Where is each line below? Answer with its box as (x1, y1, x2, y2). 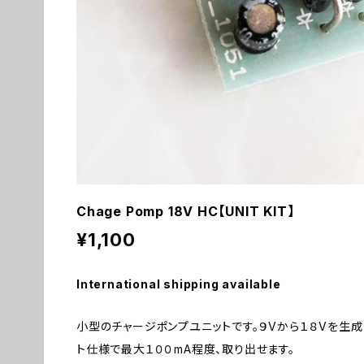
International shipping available (76, 277, 281, 291)
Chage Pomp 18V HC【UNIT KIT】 (76, 203, 295, 219)
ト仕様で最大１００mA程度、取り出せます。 (76, 342, 295, 356)
